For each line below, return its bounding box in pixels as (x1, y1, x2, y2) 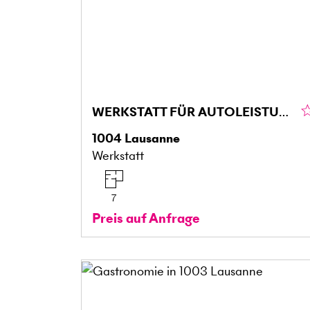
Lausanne (125, 129, 180, 147)
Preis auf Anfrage (92, 208, 200, 228)
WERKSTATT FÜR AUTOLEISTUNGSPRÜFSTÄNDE (279, 102, 289, 120)
